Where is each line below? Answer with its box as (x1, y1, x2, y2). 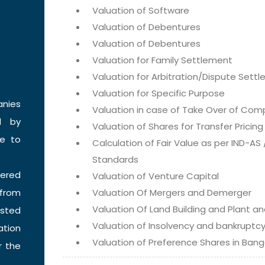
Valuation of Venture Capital (92, 170, 219, 182)
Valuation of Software (92, 4, 189, 17)
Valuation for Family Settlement (92, 54, 232, 66)
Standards (92, 153, 138, 166)
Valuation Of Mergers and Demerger (92, 186, 251, 199)
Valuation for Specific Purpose (92, 87, 225, 99)
